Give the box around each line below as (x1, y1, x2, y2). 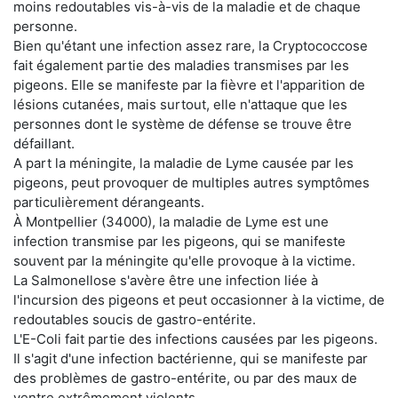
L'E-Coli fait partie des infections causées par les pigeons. (13, 330, 378, 347)
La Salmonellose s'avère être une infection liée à (13, 271, 318, 289)
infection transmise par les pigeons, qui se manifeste (13, 232, 346, 250)
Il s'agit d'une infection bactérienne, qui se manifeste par (13, 349, 368, 367)
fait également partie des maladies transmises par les (13, 56, 349, 74)
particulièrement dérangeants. (13, 193, 204, 211)
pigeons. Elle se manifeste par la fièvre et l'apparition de (13, 76, 365, 93)
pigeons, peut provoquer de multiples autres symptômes (13, 173, 370, 191)
